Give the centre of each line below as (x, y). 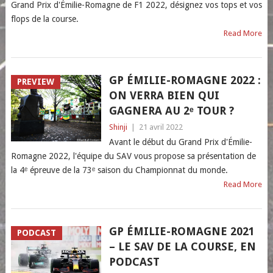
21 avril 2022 (161, 127)
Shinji (118, 127)
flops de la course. (44, 19)
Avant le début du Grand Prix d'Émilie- (180, 142)
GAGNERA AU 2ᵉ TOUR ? (171, 111)
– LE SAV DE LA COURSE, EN (182, 246)
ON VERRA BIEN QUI (164, 95)
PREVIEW (35, 82)
